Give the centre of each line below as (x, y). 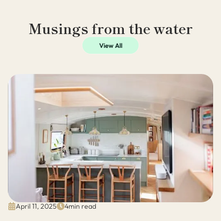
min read (82, 206)
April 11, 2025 (36, 206)
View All (110, 46)
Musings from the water (110, 29)
